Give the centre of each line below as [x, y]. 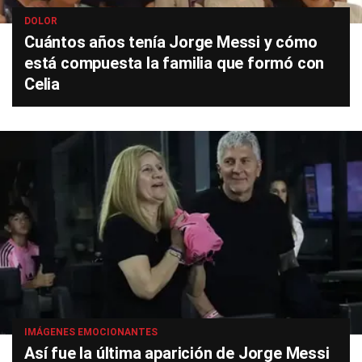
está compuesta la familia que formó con [175, 63]
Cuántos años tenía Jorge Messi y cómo [171, 42]
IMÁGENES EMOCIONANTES [91, 333]
